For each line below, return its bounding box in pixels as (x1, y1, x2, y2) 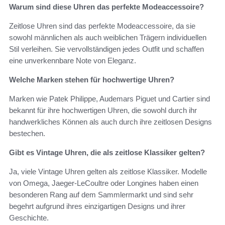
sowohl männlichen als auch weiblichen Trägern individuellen (9, 33, 206, 42)
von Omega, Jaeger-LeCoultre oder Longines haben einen (9, 179, 198, 188)
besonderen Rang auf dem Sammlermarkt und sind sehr (9, 190, 193, 199)
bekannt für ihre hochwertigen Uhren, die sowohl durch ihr (9, 106, 197, 115)
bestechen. (9, 129, 45, 138)
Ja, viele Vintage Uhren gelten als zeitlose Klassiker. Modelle (9, 167, 207, 176)
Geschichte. (9, 213, 49, 222)
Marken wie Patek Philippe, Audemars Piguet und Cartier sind (9, 94, 210, 103)
